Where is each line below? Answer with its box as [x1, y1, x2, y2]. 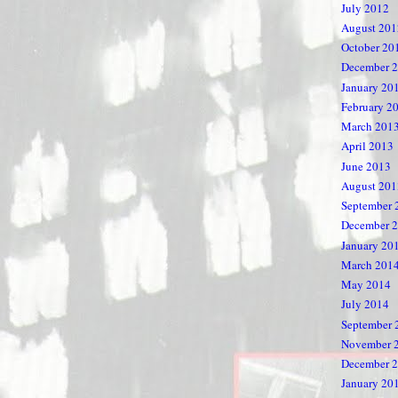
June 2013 [341, 157, 391, 174]
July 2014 [341, 296, 389, 313]
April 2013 [341, 138, 394, 155]
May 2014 [341, 276, 391, 293]
